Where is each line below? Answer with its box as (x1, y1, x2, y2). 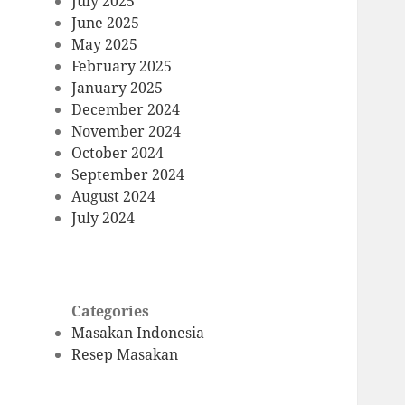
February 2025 (71, 56, 173, 77)
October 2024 (71, 143, 165, 164)
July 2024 (71, 208, 136, 229)
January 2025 (71, 78, 164, 99)
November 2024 (71, 121, 182, 142)
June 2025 (71, 13, 140, 33)
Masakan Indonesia (71, 323, 205, 344)
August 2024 (71, 186, 156, 207)
